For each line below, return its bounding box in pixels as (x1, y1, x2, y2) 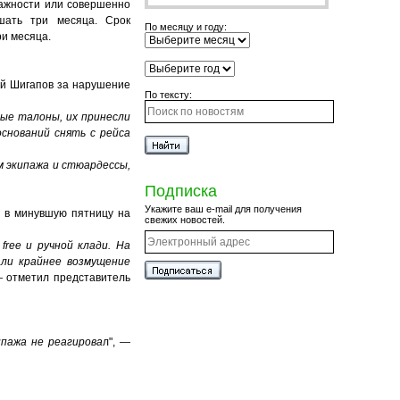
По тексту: (145, 89, 192, 100)
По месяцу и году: (145, 21, 227, 32)
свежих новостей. (145, 214, 225, 225)
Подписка (145, 182, 217, 200)
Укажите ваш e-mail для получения (145, 204, 302, 214)
